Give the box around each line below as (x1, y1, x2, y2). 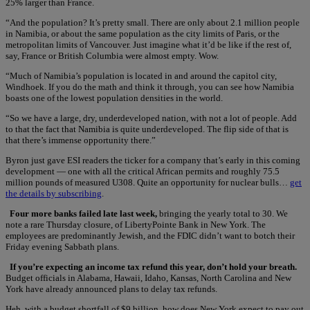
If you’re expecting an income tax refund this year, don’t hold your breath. (8, 261, 297, 272)
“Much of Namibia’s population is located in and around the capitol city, (6, 70, 277, 81)
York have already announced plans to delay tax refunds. (6, 283, 217, 294)
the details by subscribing (6, 188, 102, 199)
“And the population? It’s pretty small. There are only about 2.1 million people (6, 17, 300, 28)
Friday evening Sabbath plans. (6, 241, 119, 252)
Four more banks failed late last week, (8, 208, 157, 219)
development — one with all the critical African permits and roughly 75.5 (6, 165, 280, 176)
